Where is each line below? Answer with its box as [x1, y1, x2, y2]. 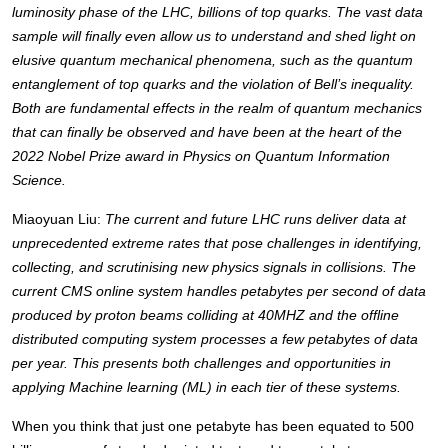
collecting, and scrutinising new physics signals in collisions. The [12, 259, 417, 276]
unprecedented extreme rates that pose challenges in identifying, [12, 235, 423, 252]
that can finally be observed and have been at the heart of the [12, 124, 403, 141]
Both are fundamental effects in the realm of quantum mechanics [12, 100, 423, 117]
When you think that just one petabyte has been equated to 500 [12, 418, 415, 435]
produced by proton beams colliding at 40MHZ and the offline [12, 307, 400, 324]
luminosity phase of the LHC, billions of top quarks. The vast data [12, 4, 424, 21]
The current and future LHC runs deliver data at [105, 211, 407, 228]
